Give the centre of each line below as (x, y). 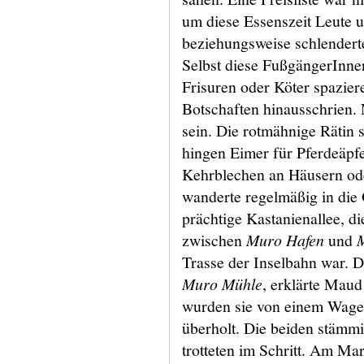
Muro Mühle (222, 284)
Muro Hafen (285, 240)
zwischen (214, 240)
